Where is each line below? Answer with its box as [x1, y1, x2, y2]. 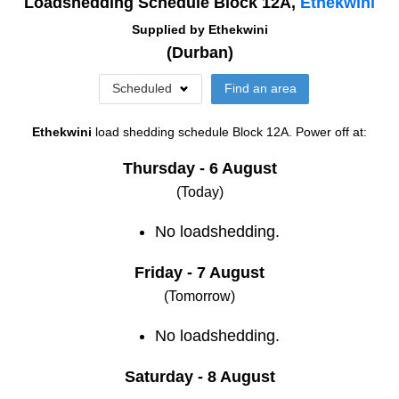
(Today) [175, 183, 224, 199]
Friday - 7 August [134, 263, 265, 281]
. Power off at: [289, 124, 367, 139]
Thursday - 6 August [122, 159, 277, 177]
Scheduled [111, 82, 172, 96]
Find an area [224, 82, 297, 96]
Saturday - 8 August [124, 367, 275, 386]
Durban [171, 44, 228, 62]
